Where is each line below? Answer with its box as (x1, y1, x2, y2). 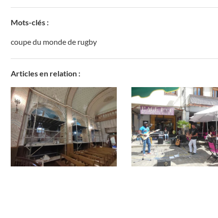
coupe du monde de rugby (11, 37, 97, 47)
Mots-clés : (11, 18, 49, 27)
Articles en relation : (11, 69, 80, 78)
